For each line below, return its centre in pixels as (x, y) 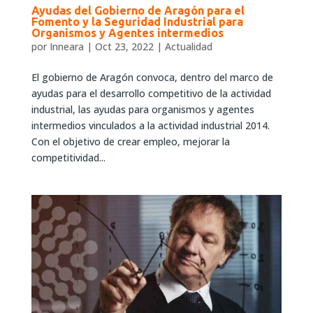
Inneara (66, 47)
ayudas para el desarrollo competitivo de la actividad (151, 94)
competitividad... (68, 158)
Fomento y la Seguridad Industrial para (137, 22)
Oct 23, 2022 (124, 47)
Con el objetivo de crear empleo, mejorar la (130, 142)
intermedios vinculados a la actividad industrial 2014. (150, 126)
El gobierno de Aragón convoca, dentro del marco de (152, 78)
